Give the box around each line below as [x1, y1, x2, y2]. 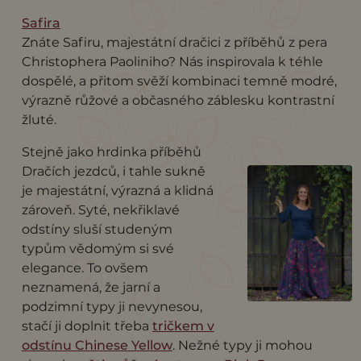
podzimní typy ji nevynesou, [21, 298, 202, 314]
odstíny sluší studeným [21, 221, 172, 237]
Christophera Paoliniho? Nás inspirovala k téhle [21, 53, 323, 69]
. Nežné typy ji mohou [172, 337, 313, 353]
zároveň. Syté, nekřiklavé [21, 201, 180, 218]
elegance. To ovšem [21, 259, 148, 276]
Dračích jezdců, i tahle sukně [21, 163, 205, 179]
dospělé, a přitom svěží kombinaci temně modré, [21, 73, 337, 89]
